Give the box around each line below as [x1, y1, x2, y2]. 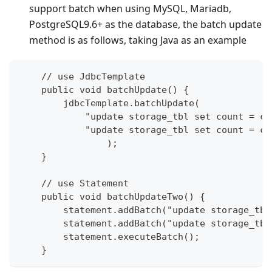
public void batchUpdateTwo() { [19, 191, 205, 202]
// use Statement [19, 177, 129, 189]
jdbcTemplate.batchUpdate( [19, 97, 200, 109]
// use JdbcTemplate [19, 70, 145, 82]
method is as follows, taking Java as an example [29, 33, 246, 47]
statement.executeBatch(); [19, 231, 200, 242]
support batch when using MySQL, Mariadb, [29, 1, 231, 15]
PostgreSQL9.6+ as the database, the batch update [29, 17, 262, 31]
